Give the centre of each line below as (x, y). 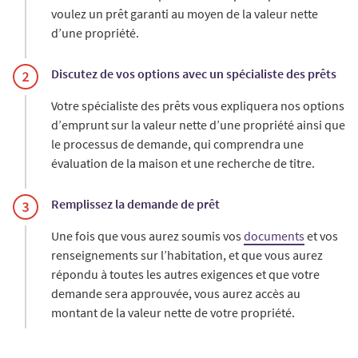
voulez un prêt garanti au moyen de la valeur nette (185, 14)
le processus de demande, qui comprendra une (177, 144)
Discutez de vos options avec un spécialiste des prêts (194, 74)
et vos (321, 236)
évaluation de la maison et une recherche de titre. (183, 163)
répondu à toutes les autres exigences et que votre (185, 274)
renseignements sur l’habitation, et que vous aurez (187, 255)
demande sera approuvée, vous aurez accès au (176, 294)
